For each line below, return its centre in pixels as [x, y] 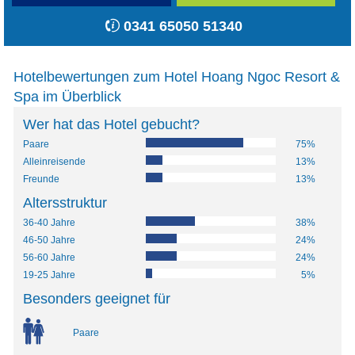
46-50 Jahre [49, 240]
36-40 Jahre [49, 223]
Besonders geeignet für [97, 299]
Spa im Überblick [67, 97]
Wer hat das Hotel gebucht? [111, 125]
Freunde [41, 179]
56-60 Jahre [49, 258]
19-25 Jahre [49, 275]
